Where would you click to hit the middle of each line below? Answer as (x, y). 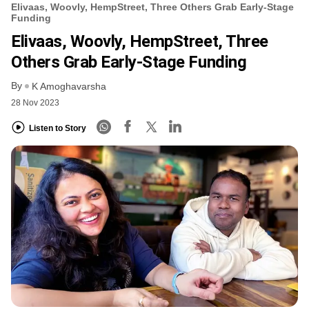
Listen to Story (58, 128)
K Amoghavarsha (69, 87)
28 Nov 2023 (35, 103)
